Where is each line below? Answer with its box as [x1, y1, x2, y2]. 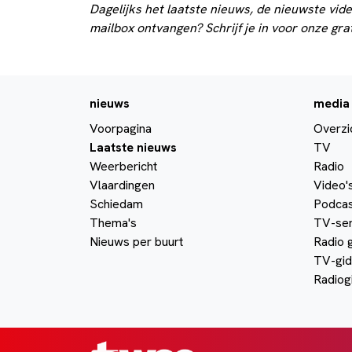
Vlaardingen [90, 176, 155, 193]
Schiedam [90, 195, 143, 212]
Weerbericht [90, 157, 157, 174]
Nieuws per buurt [90, 233, 183, 250]
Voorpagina [90, 119, 152, 137]
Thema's [90, 214, 137, 231]
